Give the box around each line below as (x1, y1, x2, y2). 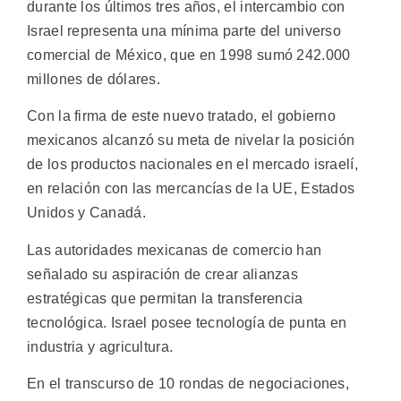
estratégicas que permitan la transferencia (27, 290, 303, 306)
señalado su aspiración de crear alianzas (27, 266, 298, 282)
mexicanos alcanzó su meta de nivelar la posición (27, 132, 355, 149)
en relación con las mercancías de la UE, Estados (27, 181, 355, 197)
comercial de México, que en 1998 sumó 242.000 (27, 47, 351, 63)
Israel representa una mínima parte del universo (27, 22, 342, 38)
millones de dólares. (27, 71, 161, 87)
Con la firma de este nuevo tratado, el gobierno (27, 108, 337, 124)
